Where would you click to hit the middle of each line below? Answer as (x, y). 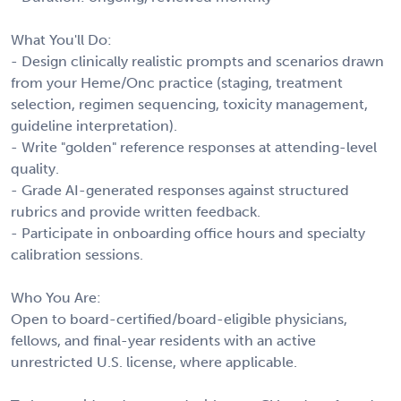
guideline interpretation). (94, 125)
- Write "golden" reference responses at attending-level (194, 147)
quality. (35, 168)
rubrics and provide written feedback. (136, 211)
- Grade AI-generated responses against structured (180, 190)
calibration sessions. (77, 254)
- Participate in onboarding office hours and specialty (188, 233)
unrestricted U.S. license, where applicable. (154, 362)
